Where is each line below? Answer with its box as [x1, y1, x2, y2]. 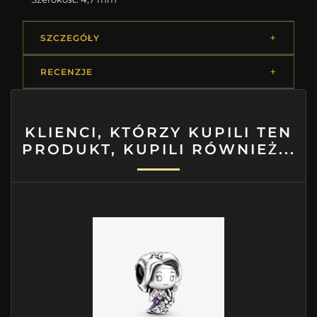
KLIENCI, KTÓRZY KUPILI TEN [25, 124, 292, 142]
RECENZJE [40, 67, 93, 78]
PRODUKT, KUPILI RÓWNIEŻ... [21, 141, 296, 158]
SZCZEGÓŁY [40, 33, 100, 44]
